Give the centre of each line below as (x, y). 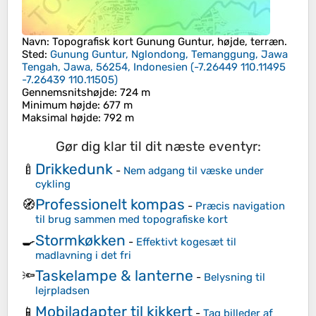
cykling (53, 184)
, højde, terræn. (249, 42)
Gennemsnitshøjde (68, 93)
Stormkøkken (80, 240)
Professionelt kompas (110, 205)
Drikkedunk (74, 169)
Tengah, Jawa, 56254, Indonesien (105, 67)
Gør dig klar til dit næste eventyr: (158, 147)
